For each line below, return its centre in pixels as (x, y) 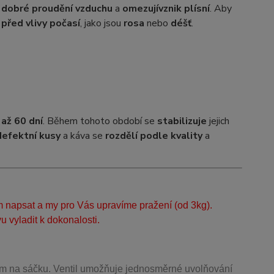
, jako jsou (102, 23)
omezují (140, 9)
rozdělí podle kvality (154, 136)
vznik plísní (184, 9)
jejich (218, 121)
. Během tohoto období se (100, 121)
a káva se (83, 136)
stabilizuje (182, 121)
